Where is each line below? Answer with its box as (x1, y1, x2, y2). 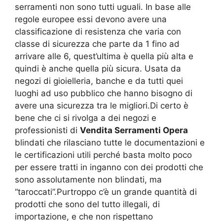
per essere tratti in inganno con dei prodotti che (15, 162, 203, 173)
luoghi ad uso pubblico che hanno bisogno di (15, 88, 192, 99)
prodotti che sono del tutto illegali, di (15, 199, 160, 210)
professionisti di (15, 125, 80, 136)
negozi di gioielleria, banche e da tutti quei (15, 76, 183, 86)
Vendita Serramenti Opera (80, 125, 188, 136)
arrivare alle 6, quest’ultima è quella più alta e (15, 51, 193, 62)
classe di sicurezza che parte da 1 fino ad (15, 39, 180, 49)
